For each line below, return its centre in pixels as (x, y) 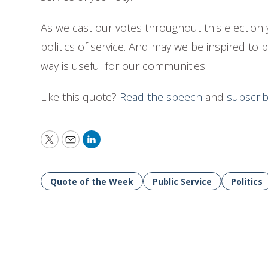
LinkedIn (112, 144)
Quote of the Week (92, 182)
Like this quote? (80, 97)
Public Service (182, 182)
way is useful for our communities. (124, 66)
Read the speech (161, 97)
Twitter (68, 144)
